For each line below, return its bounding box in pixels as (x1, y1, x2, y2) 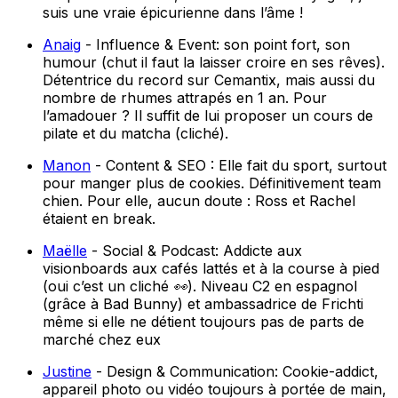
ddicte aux (234, 242, 302, 260)
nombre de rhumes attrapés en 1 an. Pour (43, 89, 327, 107)
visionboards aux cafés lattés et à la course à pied (43, 259, 379, 278)
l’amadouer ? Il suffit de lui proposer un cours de (43, 107, 373, 125)
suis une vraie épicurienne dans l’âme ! (43, 4, 303, 22)
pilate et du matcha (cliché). (43, 124, 228, 143)
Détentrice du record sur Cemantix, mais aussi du (43, 71, 375, 90)
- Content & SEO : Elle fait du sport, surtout (91, 156, 386, 175)
